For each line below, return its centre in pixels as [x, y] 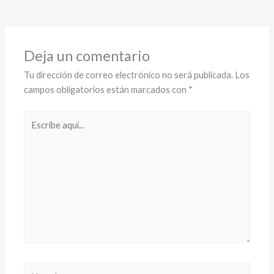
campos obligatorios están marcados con [106, 90]
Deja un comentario [87, 56]
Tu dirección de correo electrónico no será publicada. [129, 75]
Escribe [38, 117]
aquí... [35, 131]
